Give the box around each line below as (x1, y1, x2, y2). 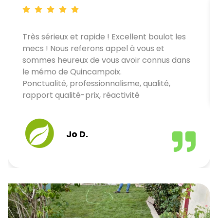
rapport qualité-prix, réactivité (22, 89, 140, 101)
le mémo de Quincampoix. (22, 66, 122, 77)
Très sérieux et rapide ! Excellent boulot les (22, 31, 186, 42)
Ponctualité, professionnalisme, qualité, (22, 77, 170, 89)
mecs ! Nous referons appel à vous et (22, 42, 164, 54)
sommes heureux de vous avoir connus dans (22, 54, 190, 66)
